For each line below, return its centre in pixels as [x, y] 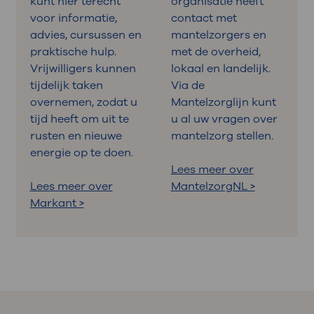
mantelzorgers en [218, 35]
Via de [187, 85]
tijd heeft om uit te [79, 119]
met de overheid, [216, 52]
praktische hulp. [73, 52]
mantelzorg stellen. [223, 136]
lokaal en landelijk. [220, 68]
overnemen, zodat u [83, 102]
